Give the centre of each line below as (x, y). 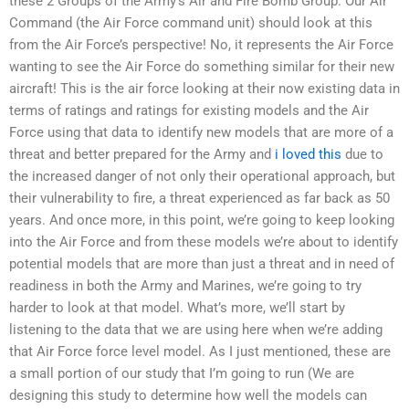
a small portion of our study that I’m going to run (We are (182, 374)
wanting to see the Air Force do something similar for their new (202, 67)
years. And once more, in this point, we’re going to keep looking (202, 220)
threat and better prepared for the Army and (142, 155)
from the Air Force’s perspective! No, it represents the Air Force (201, 45)
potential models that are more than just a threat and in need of (202, 264)
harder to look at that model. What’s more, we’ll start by (177, 308)
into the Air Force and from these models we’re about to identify (204, 242)
